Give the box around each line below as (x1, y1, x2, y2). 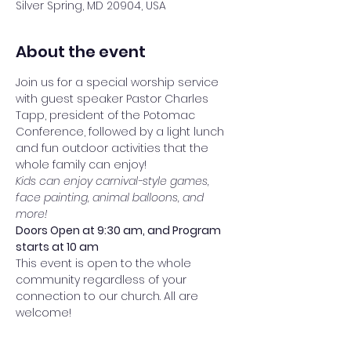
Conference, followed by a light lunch (16, 124, 227, 139)
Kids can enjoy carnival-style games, (16, 173, 212, 189)
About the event (16, 41, 146, 63)
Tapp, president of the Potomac (16, 107, 198, 123)
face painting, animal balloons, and (16, 190, 207, 205)
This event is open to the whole (16, 255, 194, 271)
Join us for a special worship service (16, 74, 222, 90)
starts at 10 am (16, 239, 99, 255)
